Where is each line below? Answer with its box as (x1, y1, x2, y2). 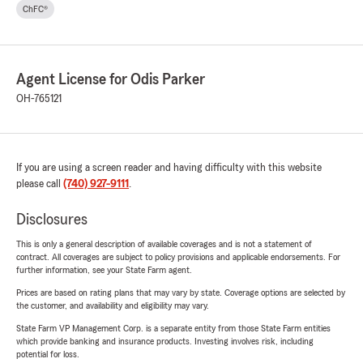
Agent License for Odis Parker (16, 71, 205, 88)
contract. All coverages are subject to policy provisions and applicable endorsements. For (16, 252, 340, 263)
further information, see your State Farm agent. (16, 265, 192, 275)
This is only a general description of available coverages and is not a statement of (16, 239, 312, 250)
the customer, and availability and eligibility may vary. (16, 301, 209, 311)
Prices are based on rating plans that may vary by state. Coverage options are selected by (16, 288, 345, 298)
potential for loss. (16, 349, 79, 360)
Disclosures (16, 211, 88, 228)
